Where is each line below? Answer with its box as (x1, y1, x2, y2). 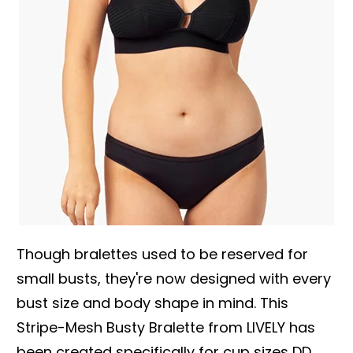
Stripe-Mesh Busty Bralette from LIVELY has (17, 317, 315, 337)
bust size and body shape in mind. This (17, 292, 288, 313)
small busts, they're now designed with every (17, 268, 331, 288)
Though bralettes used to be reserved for (17, 243, 308, 264)
